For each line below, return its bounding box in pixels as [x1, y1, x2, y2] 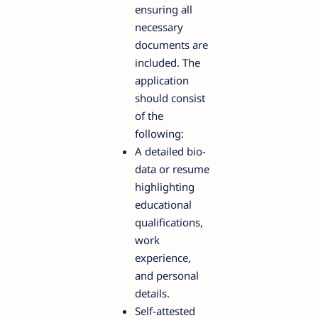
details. [135, 285, 170, 300]
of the [135, 108, 163, 123]
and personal [135, 268, 199, 283]
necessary [135, 19, 183, 34]
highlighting [135, 179, 194, 194]
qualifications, [135, 214, 203, 229]
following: [135, 126, 184, 141]
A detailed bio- [135, 143, 206, 158]
